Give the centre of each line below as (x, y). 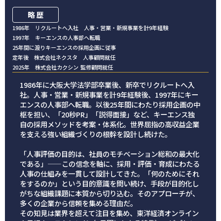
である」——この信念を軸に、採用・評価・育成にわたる (110, 164)
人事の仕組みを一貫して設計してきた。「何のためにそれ (110, 174)
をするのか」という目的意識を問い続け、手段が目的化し (109, 184)
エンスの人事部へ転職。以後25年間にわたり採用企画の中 (110, 105)
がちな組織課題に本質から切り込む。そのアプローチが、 (110, 193)
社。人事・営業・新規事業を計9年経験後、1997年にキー (109, 95)
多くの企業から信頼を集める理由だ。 (78, 203)
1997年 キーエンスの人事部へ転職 (56, 38)
